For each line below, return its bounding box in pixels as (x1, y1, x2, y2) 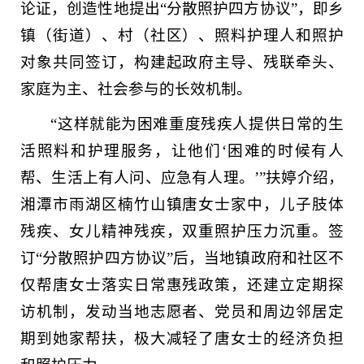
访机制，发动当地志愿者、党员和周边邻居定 (20, 303, 344, 320)
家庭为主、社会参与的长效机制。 (20, 80, 252, 97)
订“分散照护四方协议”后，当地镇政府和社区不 (20, 249, 344, 266)
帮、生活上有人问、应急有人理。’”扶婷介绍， (20, 169, 344, 186)
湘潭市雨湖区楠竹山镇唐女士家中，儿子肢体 (20, 196, 344, 213)
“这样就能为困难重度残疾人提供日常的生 (50, 115, 344, 132)
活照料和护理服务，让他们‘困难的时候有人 (20, 142, 344, 159)
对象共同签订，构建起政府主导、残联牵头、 (20, 54, 344, 71)
